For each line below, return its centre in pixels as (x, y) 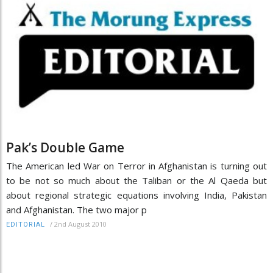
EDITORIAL (26, 224)
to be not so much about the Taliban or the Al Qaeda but (136, 180)
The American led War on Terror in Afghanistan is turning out (136, 165)
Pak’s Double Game (65, 147)
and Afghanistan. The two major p (76, 209)
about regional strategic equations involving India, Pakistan (136, 195)
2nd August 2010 (80, 224)
